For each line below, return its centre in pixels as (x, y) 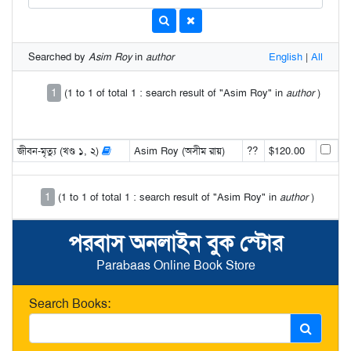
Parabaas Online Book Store (175, 265)
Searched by (58, 57)
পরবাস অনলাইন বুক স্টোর (175, 243)
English (286, 57)
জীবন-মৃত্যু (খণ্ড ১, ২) (59, 151)
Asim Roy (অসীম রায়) (179, 151)
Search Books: (70, 304)
